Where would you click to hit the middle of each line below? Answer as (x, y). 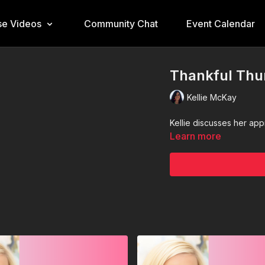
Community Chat (121, 24)
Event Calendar (221, 24)
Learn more (196, 136)
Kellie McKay (212, 97)
